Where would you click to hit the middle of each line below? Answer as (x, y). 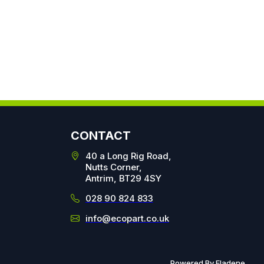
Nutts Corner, (113, 167)
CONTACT (100, 136)
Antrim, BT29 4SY (123, 179)
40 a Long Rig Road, (128, 156)
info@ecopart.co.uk (127, 219)
